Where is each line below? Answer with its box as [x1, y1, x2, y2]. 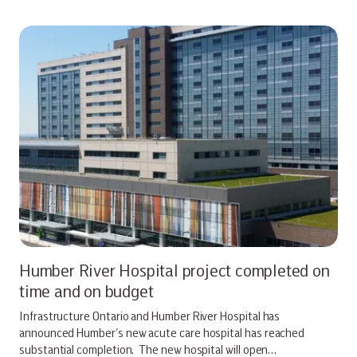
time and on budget [19, 280, 154, 301]
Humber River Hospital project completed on [19, 259, 330, 280]
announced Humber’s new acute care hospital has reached [19, 324, 305, 339]
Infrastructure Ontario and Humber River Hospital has [19, 308, 280, 323]
